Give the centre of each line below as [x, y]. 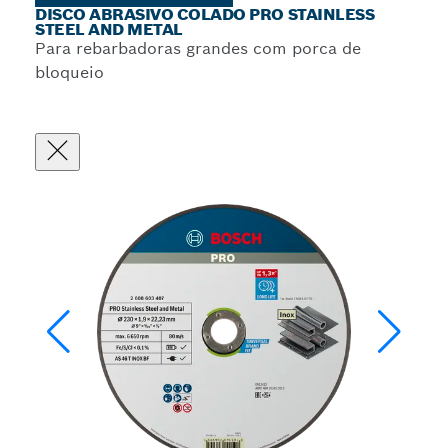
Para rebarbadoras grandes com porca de [198, 48]
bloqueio [69, 72]
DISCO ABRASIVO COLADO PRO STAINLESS [205, 14]
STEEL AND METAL [109, 29]
